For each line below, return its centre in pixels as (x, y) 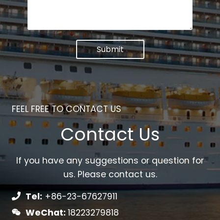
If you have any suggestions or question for (110, 160)
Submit (110, 50)
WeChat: (46, 213)
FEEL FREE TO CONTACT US (67, 109)
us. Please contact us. (110, 174)
